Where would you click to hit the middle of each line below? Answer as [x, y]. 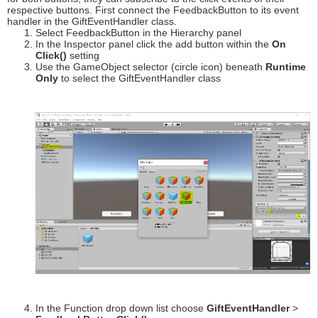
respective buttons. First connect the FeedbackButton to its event [153, 10]
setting [83, 56]
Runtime [286, 67]
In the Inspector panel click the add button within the [154, 44]
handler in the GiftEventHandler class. [92, 22]
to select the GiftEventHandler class [139, 78]
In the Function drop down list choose [121, 308]
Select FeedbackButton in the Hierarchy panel [138, 33]
